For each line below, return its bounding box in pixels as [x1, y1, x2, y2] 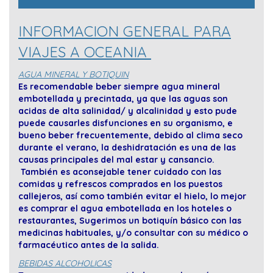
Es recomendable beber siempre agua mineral [18, 81, 220, 93]
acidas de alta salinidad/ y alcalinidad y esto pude [18, 105, 237, 117]
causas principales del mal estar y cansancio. [18, 154, 214, 166]
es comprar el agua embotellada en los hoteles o [18, 203, 232, 214]
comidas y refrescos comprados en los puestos [18, 179, 222, 190]
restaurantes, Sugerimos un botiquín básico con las [18, 215, 241, 227]
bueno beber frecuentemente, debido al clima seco [18, 130, 243, 141]
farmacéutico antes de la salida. [18, 239, 159, 251]
